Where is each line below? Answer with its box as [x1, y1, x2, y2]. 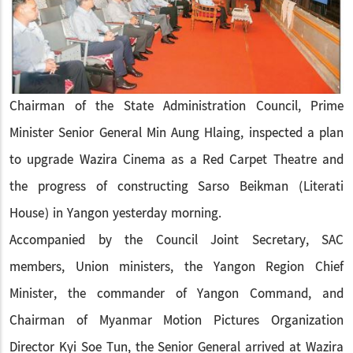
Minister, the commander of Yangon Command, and [9, 283, 344, 305]
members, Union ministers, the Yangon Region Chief [9, 256, 344, 278]
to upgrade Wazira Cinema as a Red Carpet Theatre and [9, 149, 344, 171]
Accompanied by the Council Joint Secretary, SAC [9, 229, 344, 251]
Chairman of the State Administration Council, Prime [9, 95, 344, 117]
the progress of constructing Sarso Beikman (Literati [9, 176, 344, 198]
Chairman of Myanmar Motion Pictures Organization [9, 310, 344, 332]
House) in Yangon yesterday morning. [9, 203, 221, 225]
